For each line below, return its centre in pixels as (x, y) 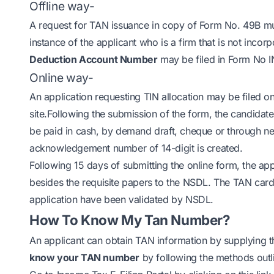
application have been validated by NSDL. (122, 199)
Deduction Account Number (94, 59)
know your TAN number (85, 257)
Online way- (63, 78)
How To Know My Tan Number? (130, 220)
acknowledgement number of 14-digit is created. (138, 148)
